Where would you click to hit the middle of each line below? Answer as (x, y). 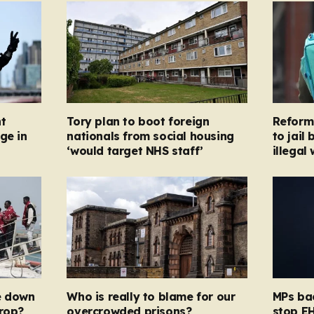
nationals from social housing (150, 136)
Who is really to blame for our (151, 296)
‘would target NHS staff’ (135, 151)
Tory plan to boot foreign (138, 122)
